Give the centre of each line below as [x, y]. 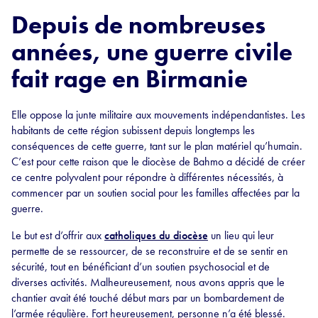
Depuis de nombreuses [138, 25]
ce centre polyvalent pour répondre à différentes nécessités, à [147, 177]
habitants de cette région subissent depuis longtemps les [133, 130]
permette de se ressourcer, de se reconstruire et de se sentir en [150, 251]
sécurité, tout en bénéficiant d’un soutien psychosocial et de [141, 266]
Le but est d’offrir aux [58, 235]
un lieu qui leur [241, 235]
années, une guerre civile [152, 52]
